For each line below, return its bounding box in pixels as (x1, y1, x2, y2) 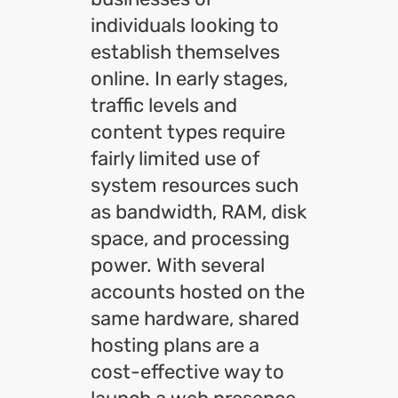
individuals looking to (91, 13, 279, 37)
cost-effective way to (91, 360, 284, 384)
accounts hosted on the (91, 280, 305, 304)
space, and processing (91, 227, 290, 251)
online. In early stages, (91, 67, 288, 91)
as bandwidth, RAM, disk (91, 200, 306, 224)
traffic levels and (91, 93, 237, 117)
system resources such (91, 173, 298, 197)
